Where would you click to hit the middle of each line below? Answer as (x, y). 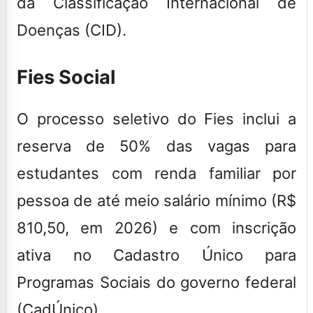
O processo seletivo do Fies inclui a (156, 118)
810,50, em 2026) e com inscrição (156, 227)
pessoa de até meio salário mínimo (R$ (156, 200)
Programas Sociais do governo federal (156, 282)
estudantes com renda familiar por (156, 173)
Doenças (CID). (77, 30)
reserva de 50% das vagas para (156, 146)
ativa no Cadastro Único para (156, 255)
